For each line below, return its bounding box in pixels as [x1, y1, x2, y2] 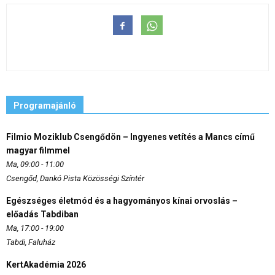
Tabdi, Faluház [6, 237, 55, 247]
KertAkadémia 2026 [6, 259, 86, 269]
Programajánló [14, 100, 76, 110]
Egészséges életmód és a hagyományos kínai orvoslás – [6, 195, 238, 206]
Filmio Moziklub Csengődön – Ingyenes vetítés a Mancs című [6, 131, 255, 142]
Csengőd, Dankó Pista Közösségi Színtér [6, 173, 144, 183]
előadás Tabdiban [6, 209, 79, 219]
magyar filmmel [6, 145, 70, 155]
